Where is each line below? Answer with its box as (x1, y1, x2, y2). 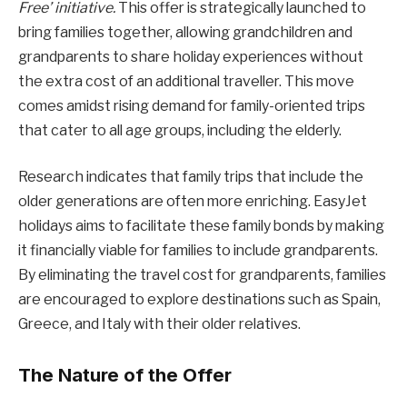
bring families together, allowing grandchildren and (18, 23, 352, 41)
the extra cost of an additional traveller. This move (18, 72, 354, 90)
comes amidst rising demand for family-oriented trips (18, 96, 365, 114)
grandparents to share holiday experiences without (18, 47, 363, 65)
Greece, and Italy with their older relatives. (18, 315, 301, 333)
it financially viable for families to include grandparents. (18, 242, 378, 260)
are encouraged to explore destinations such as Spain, (18, 291, 381, 309)
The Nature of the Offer (18, 362, 232, 386)
